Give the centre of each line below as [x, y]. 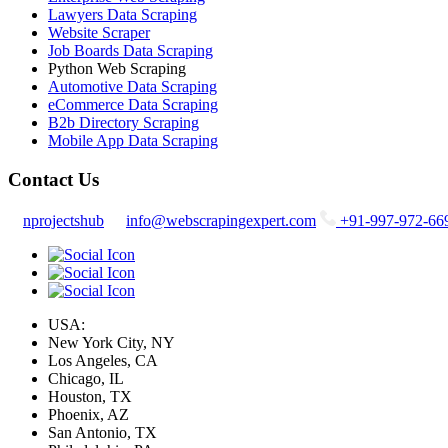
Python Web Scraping [117, 69]
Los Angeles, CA [103, 360]
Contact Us [53, 179]
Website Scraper [99, 33]
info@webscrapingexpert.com [221, 220]
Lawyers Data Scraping [122, 15]
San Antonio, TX [102, 432]
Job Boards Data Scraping [130, 51]
